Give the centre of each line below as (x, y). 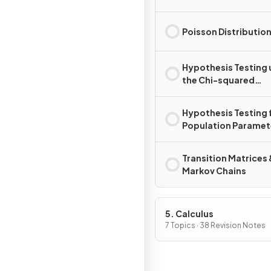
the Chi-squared (218, 80)
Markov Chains (214, 171)
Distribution (209, 93)
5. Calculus (189, 214)
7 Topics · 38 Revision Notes (215, 225)
